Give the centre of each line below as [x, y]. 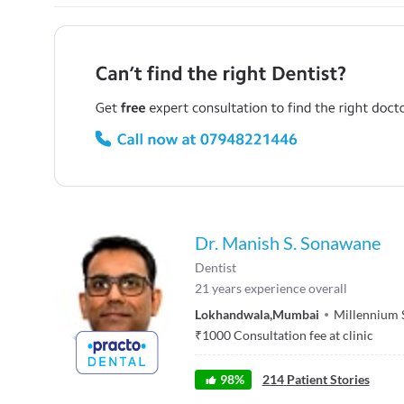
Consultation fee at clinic [303, 335]
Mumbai [296, 315]
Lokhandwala [232, 315]
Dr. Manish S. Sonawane [288, 243]
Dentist [216, 268]
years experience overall [280, 289]
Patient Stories [328, 380]
